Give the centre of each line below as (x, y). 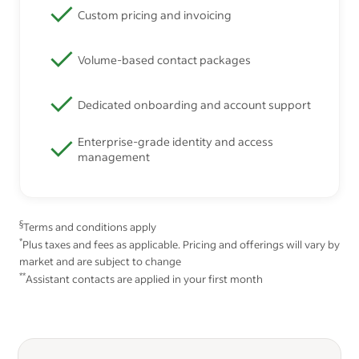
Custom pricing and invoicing (155, 14)
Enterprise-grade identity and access (175, 142)
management (114, 157)
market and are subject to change (100, 261)
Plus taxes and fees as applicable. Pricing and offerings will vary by (181, 245)
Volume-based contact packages (164, 59)
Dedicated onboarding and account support (194, 104)
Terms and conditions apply (90, 227)
